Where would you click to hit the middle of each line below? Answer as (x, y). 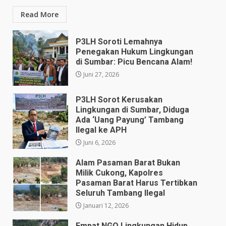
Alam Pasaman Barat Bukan (128, 162)
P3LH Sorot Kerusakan (119, 99)
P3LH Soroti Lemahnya (119, 41)
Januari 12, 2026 (105, 205)
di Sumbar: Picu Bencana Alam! (134, 62)
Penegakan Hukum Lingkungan (134, 51)
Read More (40, 14)
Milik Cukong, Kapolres (119, 173)
